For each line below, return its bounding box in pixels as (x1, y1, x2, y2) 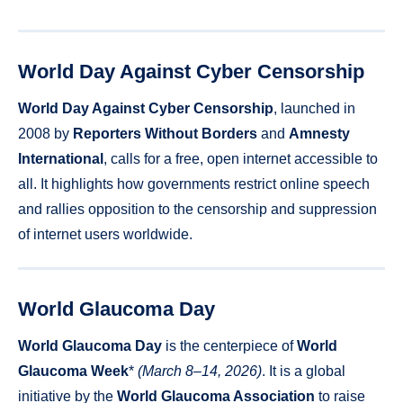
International (18, 150, 103, 166)
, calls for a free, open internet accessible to (103, 150, 378, 166)
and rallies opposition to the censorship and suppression (18, 201, 377, 217)
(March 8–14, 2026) (138, 363, 262, 379)
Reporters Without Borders (73, 125, 257, 141)
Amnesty (289, 125, 350, 141)
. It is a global (262, 363, 345, 379)
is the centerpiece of (162, 337, 297, 354)
